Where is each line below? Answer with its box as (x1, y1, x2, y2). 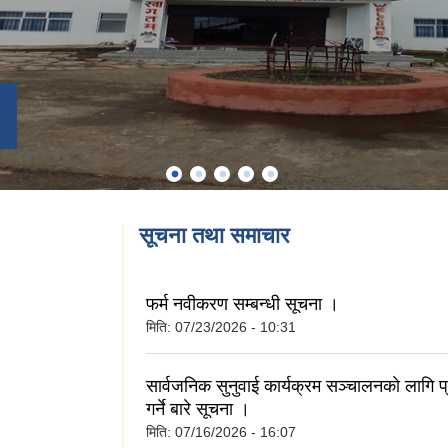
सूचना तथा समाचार (139, 222, 290, 248)
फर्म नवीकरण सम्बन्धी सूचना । (146, 293, 339, 314)
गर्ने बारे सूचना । (146, 398, 250, 419)
